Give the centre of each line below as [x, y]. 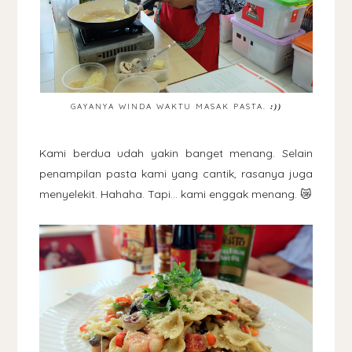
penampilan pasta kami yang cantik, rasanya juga [176, 173]
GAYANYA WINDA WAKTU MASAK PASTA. [170, 106]
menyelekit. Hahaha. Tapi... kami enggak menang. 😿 [176, 194]
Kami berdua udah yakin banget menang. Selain [176, 153]
